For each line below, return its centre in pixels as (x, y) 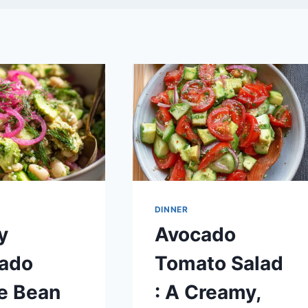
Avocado (195, 234)
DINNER (171, 210)
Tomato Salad (219, 263)
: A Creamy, (207, 292)
